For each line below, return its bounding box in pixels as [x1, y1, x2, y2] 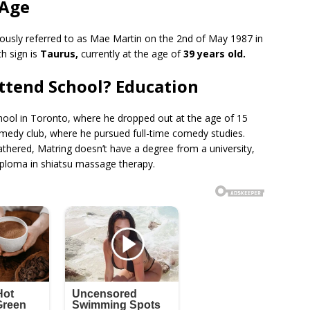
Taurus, [40, 47, 78, 61]
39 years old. [183, 47, 246, 61]
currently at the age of [78, 47, 183, 61]
